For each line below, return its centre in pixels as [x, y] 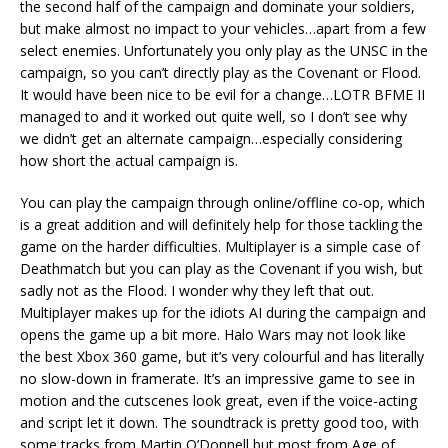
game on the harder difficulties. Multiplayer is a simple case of [220, 246]
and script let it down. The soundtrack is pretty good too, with [219, 422]
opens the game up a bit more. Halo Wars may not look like [213, 334]
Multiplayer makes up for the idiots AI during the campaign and [223, 312]
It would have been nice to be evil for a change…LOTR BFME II [222, 94]
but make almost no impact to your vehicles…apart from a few [223, 28]
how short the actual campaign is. [129, 160]
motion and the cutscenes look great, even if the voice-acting [218, 400]
